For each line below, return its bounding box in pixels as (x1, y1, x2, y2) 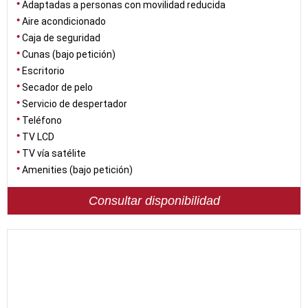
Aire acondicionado (22, 16, 106, 27)
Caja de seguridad (22, 32, 100, 43)
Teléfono (22, 115, 62, 126)
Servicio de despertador (22, 98, 127, 109)
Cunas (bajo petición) (22, 49, 115, 60)
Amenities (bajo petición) (22, 164, 133, 175)
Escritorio (22, 65, 65, 76)
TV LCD (22, 131, 54, 142)
